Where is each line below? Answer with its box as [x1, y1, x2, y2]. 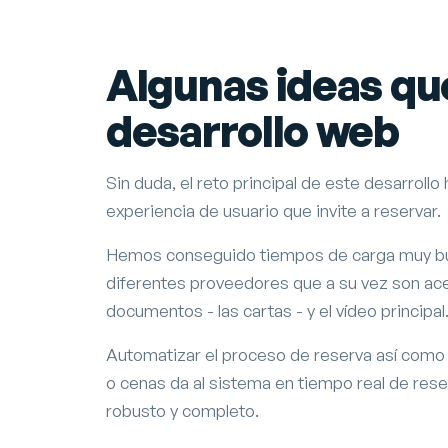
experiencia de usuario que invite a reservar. [106, 199, 441, 221]
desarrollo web [106, 102, 399, 157]
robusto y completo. [106, 399, 259, 421]
